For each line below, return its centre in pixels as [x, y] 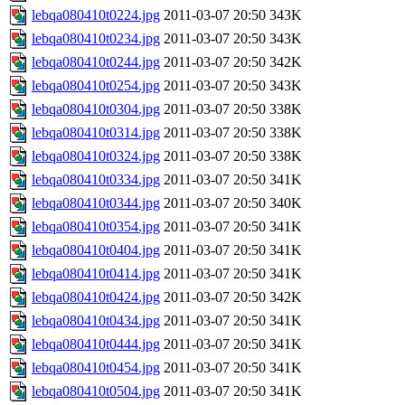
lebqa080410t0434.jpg [96, 321]
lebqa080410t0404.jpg [96, 250]
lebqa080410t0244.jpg [96, 62]
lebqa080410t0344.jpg [96, 203]
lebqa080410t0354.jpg [96, 227]
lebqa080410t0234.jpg [96, 39]
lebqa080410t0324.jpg [96, 156]
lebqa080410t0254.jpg [96, 86]
